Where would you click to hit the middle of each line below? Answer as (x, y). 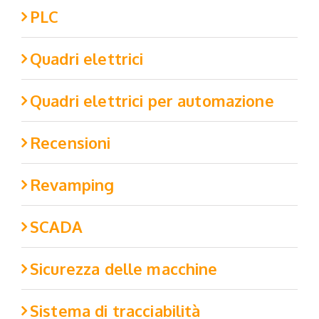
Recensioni (70, 143)
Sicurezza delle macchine (124, 269)
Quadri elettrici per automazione (152, 101)
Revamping (72, 185)
